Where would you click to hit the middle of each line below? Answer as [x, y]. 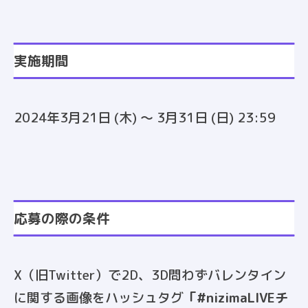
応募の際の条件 [62, 218]
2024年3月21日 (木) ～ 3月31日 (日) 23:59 [145, 117]
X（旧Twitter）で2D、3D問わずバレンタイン [150, 275]
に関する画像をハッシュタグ [99, 297]
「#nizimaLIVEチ [236, 297]
